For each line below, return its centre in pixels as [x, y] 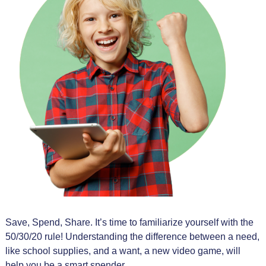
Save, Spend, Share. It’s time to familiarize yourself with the [129, 222]
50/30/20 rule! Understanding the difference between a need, [132, 236]
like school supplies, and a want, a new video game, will [123, 251]
